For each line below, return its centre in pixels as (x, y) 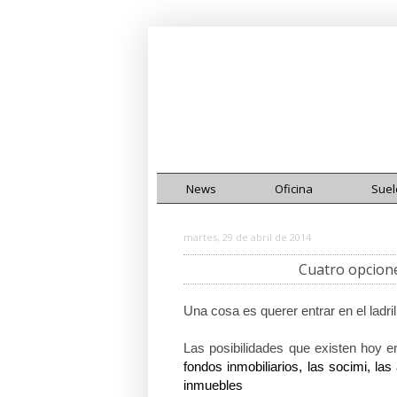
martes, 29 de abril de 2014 (247, 237)
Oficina (293, 188)
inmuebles (213, 385)
